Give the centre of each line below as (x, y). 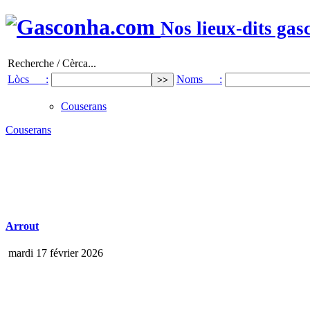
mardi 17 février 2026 (54, 253)
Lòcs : (28, 79)
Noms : (199, 79)
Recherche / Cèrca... (52, 63)
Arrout (22, 226)
